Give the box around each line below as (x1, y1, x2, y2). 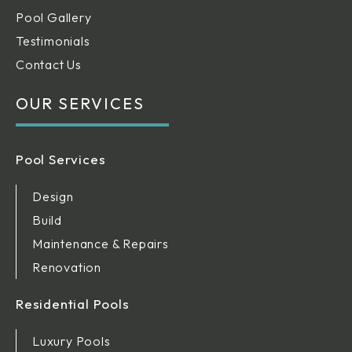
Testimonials (16, 32, 90, 49)
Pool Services (16, 150, 106, 167)
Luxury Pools (32, 332, 111, 349)
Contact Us (16, 56, 82, 72)
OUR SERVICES (16, 93, 145, 113)
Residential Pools (16, 295, 130, 312)
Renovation (32, 258, 101, 275)
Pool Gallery (16, 9, 92, 25)
